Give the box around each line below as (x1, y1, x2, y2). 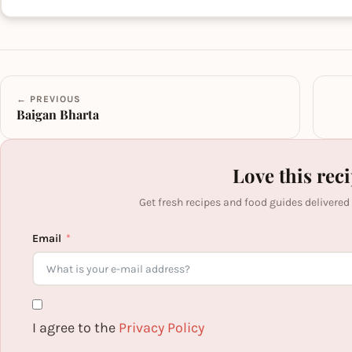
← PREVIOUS (16, 93, 81, 104)
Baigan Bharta (16, 106, 99, 123)
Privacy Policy (119, 319, 204, 336)
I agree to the (32, 319, 119, 336)
